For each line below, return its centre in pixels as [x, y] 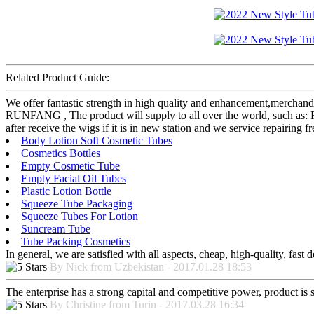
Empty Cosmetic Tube [70, 166]
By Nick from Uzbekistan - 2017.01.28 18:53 [151, 267]
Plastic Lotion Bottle [66, 191]
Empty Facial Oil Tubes [74, 179]
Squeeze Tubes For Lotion [80, 217]
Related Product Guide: [57, 78]
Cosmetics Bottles [61, 153]
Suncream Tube [56, 229]
